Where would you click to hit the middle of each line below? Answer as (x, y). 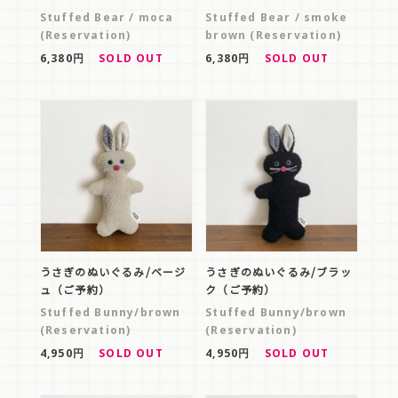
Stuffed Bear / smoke (277, 18)
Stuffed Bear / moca (107, 18)
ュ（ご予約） (75, 290)
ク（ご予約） (241, 290)
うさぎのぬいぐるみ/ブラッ (279, 272)
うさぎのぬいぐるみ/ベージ (113, 272)
